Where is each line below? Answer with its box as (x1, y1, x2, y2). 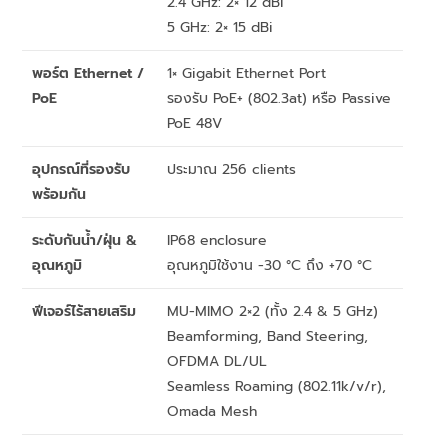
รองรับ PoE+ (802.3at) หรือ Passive (167, 88, 392, 110)
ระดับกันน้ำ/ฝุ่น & (32, 230, 138, 252)
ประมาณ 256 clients (167, 159, 297, 181)
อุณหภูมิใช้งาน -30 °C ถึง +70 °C (167, 255, 373, 277)
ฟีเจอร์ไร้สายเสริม (32, 301, 137, 323)
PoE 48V (167, 113, 223, 135)
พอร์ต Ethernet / (32, 63, 145, 85)
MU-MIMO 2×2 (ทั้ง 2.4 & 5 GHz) (167, 301, 379, 323)
